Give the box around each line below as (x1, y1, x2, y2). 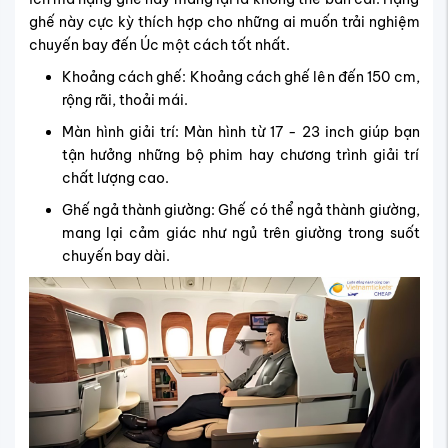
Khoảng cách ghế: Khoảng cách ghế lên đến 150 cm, (61, 68, 420, 87)
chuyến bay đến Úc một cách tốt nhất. (28, 36, 290, 55)
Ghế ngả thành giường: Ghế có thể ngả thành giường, (61, 201, 420, 220)
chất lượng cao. (61, 169, 169, 188)
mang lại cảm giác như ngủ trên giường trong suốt (61, 224, 420, 243)
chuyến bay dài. (61, 247, 170, 266)
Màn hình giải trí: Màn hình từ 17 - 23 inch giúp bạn (61, 123, 420, 142)
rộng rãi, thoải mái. (61, 91, 188, 110)
